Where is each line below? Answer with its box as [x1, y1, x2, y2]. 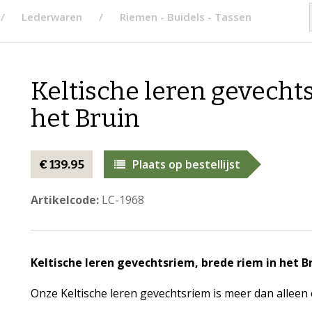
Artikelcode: [30, 192, 99, 208]
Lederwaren [22, 10, 82, 24]
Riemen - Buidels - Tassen [120, 10, 251, 24]
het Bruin [30, 103, 140, 134]
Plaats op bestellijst [132, 157, 240, 172]
